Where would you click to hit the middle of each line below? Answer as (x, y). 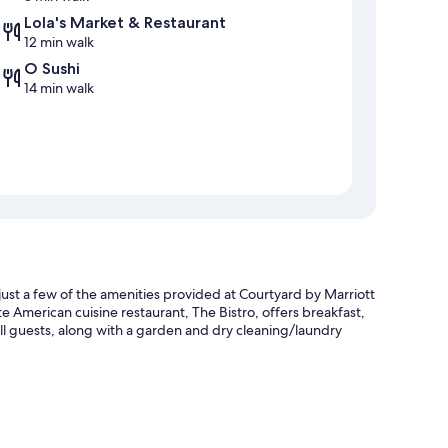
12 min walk (59, 42)
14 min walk (59, 88)
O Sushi (52, 69)
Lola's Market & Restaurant (125, 23)
